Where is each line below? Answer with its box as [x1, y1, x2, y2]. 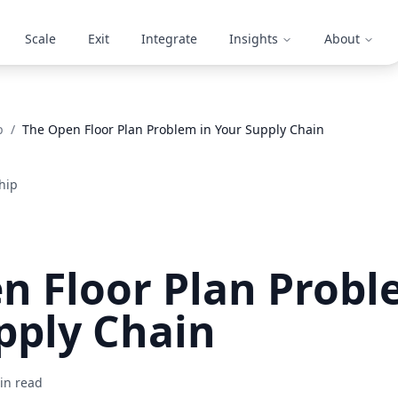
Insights [229, 30, 279, 47]
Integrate [141, 30, 198, 47]
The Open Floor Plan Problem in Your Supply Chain [22, 121, 324, 138]
